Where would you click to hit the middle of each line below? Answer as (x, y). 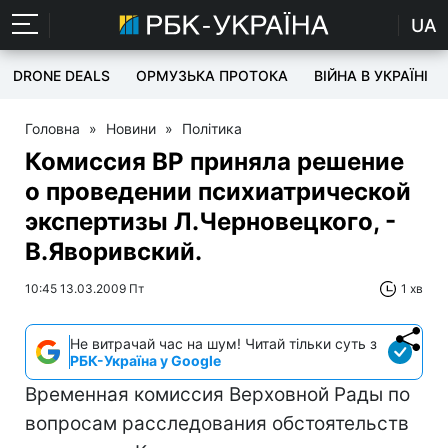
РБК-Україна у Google (145, 360)
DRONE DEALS (61, 75)
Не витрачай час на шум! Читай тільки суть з (223, 343)
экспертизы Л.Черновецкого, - (210, 221)
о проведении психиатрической (218, 191)
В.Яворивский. (113, 251)
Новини (131, 128)
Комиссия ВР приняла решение (214, 161)
